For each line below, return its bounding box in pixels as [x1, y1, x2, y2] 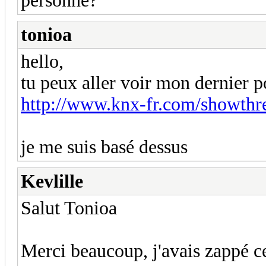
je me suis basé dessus [21, 136, 188, 157]
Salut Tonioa [21, 197, 117, 218]
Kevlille [21, 170, 83, 192]
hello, [21, 50, 64, 72]
